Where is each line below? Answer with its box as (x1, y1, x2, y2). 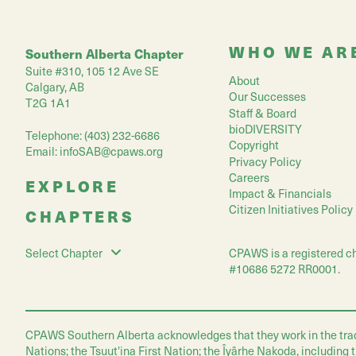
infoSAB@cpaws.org (60, 143, 163, 160)
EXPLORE (25, 174, 120, 197)
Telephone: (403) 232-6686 (25, 127, 160, 144)
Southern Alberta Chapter (25, 44, 184, 63)
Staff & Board (229, 104, 296, 121)
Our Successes (229, 88, 306, 105)
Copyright (229, 137, 279, 153)
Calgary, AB (25, 78, 84, 95)
